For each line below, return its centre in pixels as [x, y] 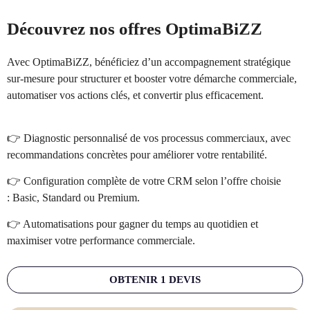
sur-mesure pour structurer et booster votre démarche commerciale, [152, 79]
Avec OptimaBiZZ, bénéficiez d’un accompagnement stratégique [149, 62]
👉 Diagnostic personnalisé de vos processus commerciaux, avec [149, 138]
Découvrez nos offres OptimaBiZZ [135, 28]
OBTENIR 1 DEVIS [155, 280]
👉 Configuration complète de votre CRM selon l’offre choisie [144, 181]
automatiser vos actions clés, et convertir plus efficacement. [135, 95]
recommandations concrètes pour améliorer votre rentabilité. [137, 155]
